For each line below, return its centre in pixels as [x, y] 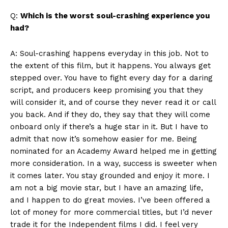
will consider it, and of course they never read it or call [113, 103]
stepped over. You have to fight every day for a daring [111, 78]
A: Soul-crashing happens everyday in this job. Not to [109, 54]
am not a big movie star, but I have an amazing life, [107, 188]
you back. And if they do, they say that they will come [110, 115]
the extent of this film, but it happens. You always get [110, 66]
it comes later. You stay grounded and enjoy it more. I [110, 176]
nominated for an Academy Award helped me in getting [113, 151]
